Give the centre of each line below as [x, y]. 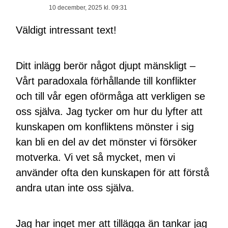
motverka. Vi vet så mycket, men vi [96, 158]
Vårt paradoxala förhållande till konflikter [106, 81]
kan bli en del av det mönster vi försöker [107, 142]
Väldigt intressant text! [66, 30]
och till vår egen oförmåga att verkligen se [111, 96]
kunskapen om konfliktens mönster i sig [105, 127]
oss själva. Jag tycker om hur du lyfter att [109, 112]
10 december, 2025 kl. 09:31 [88, 8]
